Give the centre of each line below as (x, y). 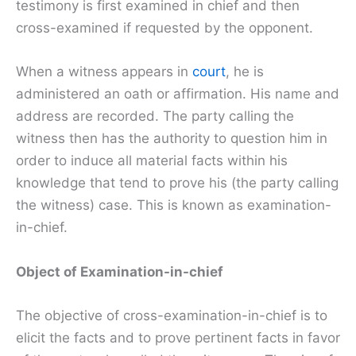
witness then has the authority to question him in (172, 139)
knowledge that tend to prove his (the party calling (177, 183)
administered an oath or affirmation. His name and (178, 94)
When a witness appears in (104, 72)
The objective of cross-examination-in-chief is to (172, 315)
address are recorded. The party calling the (155, 116)
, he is (245, 72)
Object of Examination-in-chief (120, 271)
